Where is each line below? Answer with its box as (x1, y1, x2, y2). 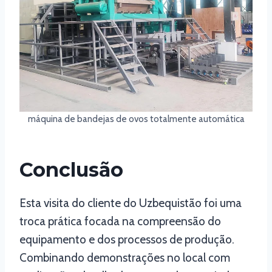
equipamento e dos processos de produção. (19, 233, 234, 247)
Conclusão (19, 158, 123, 182)
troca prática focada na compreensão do (19, 214, 221, 229)
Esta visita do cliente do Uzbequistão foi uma (19, 196, 242, 211)
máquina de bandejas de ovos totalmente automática (27, 113, 245, 125)
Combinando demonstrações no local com (19, 251, 230, 265)
